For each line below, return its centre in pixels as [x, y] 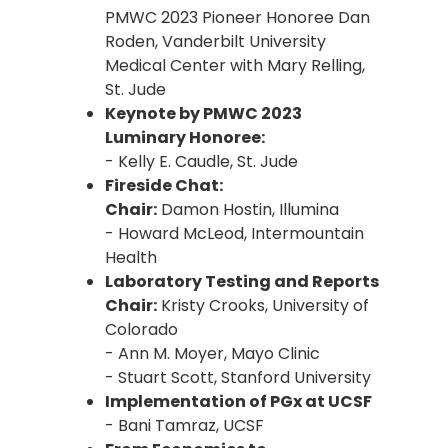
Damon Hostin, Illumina [248, 209]
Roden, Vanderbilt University [215, 41]
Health [131, 257]
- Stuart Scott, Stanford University [238, 377]
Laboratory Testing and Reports [242, 281]
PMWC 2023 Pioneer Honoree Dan [237, 17]
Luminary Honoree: [185, 137]
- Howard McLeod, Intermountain [234, 233]
